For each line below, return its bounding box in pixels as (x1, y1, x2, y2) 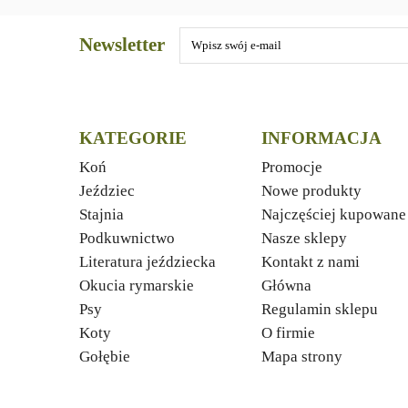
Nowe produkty (261, 182, 362, 199)
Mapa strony (261, 348, 342, 365)
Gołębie (79, 348, 130, 365)
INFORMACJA (261, 128, 382, 148)
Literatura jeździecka (79, 253, 216, 270)
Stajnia (79, 206, 124, 223)
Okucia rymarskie (79, 277, 194, 294)
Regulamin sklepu (261, 301, 378, 318)
